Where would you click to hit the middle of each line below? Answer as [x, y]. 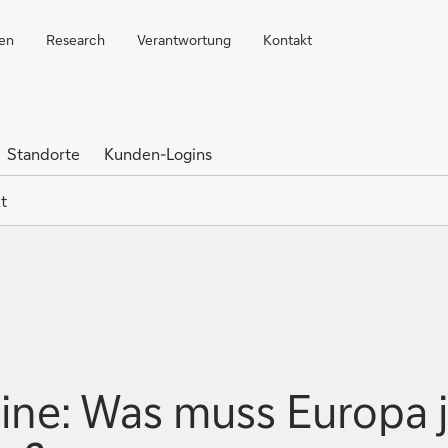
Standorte [43, 153]
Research [75, 39]
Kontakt [287, 39]
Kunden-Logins [158, 153]
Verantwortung [184, 39]
